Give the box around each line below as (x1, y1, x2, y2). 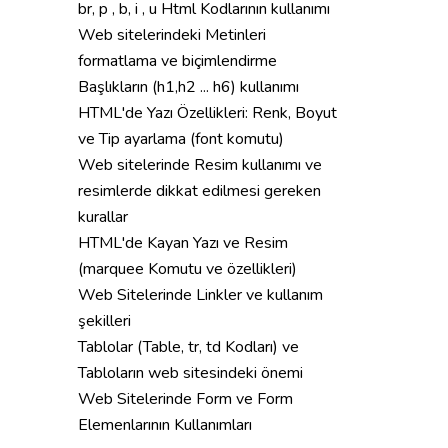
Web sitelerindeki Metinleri (78, 24, 266, 46)
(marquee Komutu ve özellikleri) (78, 258, 297, 280)
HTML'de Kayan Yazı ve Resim (78, 232, 288, 254)
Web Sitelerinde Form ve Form (78, 388, 293, 410)
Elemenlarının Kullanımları (78, 414, 252, 436)
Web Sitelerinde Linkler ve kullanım (78, 284, 323, 306)
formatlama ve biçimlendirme (78, 50, 277, 72)
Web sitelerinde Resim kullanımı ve (78, 154, 322, 176)
